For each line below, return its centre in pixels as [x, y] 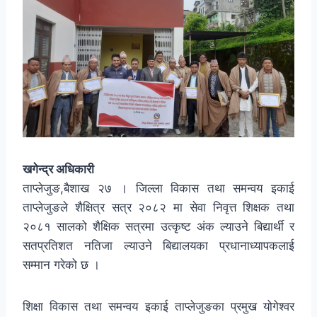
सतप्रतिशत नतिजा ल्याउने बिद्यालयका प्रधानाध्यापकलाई [158, 246]
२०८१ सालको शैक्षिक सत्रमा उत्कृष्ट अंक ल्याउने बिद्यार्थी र [158, 227]
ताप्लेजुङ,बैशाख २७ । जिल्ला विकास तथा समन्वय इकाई [158, 189]
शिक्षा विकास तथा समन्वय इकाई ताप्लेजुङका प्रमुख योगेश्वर [158, 307]
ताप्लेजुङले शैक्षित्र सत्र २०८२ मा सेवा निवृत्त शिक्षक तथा [158, 208]
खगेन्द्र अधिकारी [58, 169]
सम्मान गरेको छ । [61, 265]
